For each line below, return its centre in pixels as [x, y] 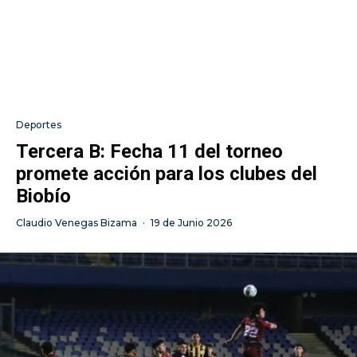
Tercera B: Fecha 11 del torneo [149, 151]
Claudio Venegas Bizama [76, 222]
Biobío [43, 196]
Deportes [39, 124]
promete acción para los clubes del [167, 173]
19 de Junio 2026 [191, 222]
